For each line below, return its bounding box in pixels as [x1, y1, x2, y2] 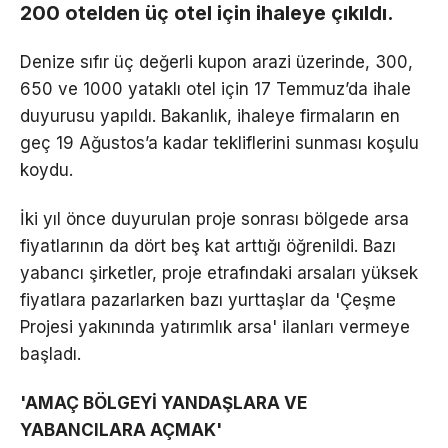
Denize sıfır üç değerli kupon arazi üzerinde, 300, [20, 51, 413, 72]
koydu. [20, 159, 73, 180]
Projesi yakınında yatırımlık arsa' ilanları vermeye [20, 316, 410, 337]
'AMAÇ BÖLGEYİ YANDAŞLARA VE [20, 392, 307, 413]
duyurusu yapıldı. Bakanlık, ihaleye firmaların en [20, 105, 400, 126]
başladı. [20, 343, 81, 364]
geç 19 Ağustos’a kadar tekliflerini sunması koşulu [20, 132, 419, 153]
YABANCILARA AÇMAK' [20, 419, 222, 440]
